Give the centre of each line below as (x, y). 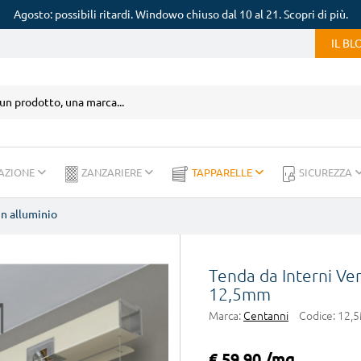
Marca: (225, 316)
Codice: (317, 316)
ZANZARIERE (113, 172)
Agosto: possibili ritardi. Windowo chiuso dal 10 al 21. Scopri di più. (180, 15)
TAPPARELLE (223, 172)
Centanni (266, 316)
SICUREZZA (327, 172)
